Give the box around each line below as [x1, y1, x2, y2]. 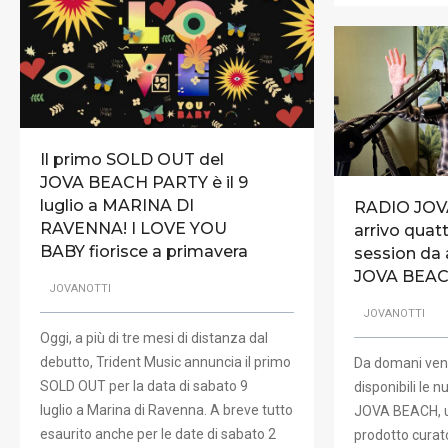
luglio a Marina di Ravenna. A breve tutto [40, 401, 293, 418]
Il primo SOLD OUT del [40, 150, 224, 170]
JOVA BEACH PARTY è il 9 [40, 173, 248, 193]
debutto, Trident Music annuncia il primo [40, 353, 291, 370]
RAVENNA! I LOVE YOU [40, 219, 227, 239]
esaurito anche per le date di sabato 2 [40, 425, 276, 442]
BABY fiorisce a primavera [40, 242, 248, 262]
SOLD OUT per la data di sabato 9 [40, 377, 248, 394]
